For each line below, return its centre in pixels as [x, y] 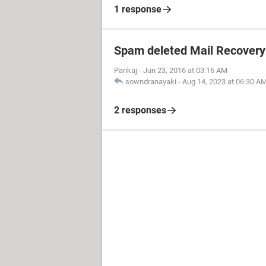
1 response [138, 9]
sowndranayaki [151, 81]
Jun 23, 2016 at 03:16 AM [185, 70]
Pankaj [126, 70]
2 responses [140, 110]
